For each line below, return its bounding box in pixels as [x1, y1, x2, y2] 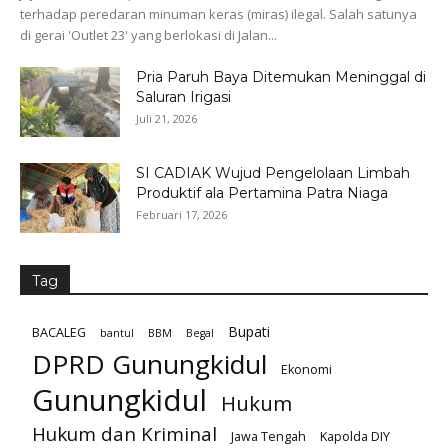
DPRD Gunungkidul [32, 345, 267, 382]
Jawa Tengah [231, 427, 306, 445]
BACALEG [32, 323, 86, 341]
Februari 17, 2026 [136, 206, 227, 222]
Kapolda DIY [320, 427, 390, 445]
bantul [100, 325, 134, 340]
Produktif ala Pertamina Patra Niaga [136, 183, 388, 202]
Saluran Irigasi [136, 87, 231, 106]
